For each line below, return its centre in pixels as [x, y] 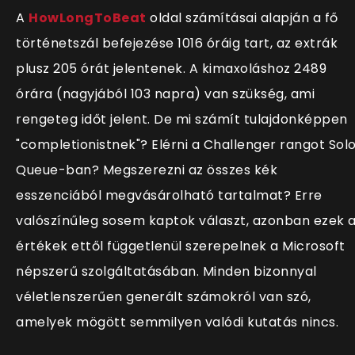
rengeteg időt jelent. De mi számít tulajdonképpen [182, 119]
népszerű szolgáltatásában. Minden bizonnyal [166, 271]
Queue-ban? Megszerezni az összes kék [147, 170]
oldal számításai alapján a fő [242, 18]
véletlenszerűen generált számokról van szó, [164, 297]
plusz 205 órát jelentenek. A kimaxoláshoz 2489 [171, 69]
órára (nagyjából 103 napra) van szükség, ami [165, 94]
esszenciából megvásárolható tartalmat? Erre [169, 195]
